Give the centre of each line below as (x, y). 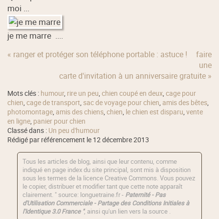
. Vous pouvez (176, 178)
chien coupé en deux (132, 93)
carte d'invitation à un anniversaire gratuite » (135, 76)
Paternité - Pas (146, 195)
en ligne (19, 121)
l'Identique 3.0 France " (54, 211)
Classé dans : (28, 130)
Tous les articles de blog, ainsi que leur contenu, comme (100, 161)
